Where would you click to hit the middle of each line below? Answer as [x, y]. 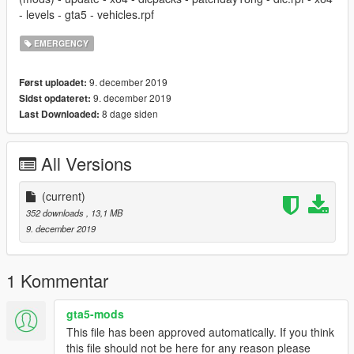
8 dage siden [129, 114]
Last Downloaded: [59, 115]
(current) [64, 196]
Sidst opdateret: [55, 99]
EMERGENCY [60, 43]
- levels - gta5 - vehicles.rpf [87, 15]
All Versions [87, 164]
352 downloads [56, 213]
